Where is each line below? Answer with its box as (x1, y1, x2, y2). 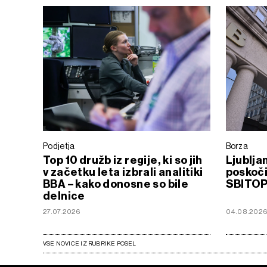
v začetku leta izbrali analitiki (43, 165, 203, 179)
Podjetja (43, 141, 75, 151)
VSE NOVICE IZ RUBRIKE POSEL (43, 240, 136, 247)
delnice (43, 189, 85, 203)
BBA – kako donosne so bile (43, 177, 189, 191)
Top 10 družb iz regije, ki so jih (43, 153, 203, 167)
